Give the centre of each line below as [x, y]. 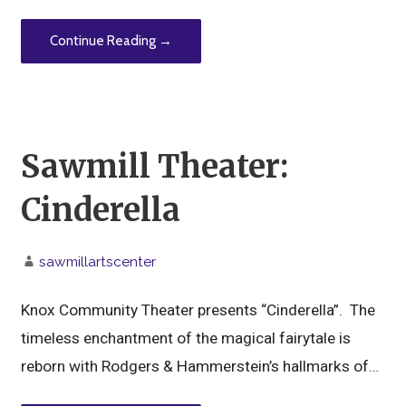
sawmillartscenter [98, 261]
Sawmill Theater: [155, 166]
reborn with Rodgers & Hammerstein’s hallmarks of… [200, 367]
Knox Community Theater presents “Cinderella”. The [198, 310]
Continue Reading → [111, 41]
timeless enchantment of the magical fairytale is [186, 338]
